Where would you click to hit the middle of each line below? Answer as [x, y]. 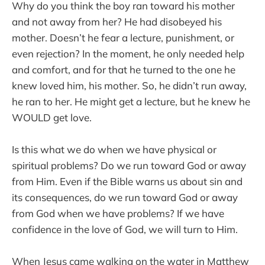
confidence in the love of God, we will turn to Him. [125, 230]
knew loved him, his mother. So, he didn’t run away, [129, 85]
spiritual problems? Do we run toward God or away [129, 166]
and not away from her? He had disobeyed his [117, 21]
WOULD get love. [52, 117]
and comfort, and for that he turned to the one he [124, 69]
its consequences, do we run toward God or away [125, 198]
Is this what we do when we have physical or [114, 150]
